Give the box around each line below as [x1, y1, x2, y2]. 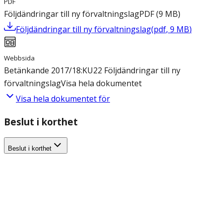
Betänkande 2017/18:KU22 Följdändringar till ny [4, 65, 180, 76]
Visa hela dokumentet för [16, 93, 110, 105]
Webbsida [4, 54, 35, 63]
